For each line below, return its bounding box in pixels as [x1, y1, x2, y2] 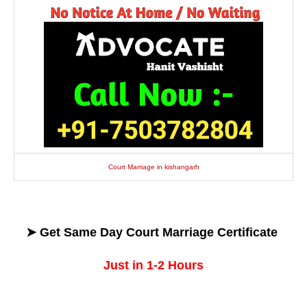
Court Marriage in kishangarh [108, 163, 199, 171]
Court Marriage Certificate [126, 225, 281, 239]
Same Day [64, 225, 126, 239]
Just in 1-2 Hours [103, 258, 204, 272]
